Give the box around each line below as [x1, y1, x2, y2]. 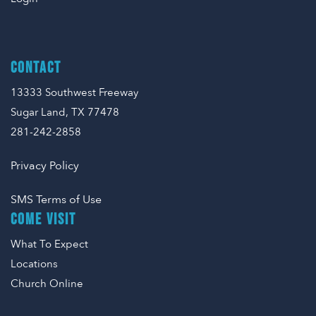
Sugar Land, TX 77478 [11, 105, 119, 119]
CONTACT [11, 59, 61, 78]
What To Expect [11, 237, 88, 251]
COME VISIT [11, 210, 76, 229]
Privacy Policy [11, 158, 79, 174]
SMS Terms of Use [11, 192, 102, 207]
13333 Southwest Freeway [11, 85, 138, 99]
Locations [11, 257, 58, 271]
